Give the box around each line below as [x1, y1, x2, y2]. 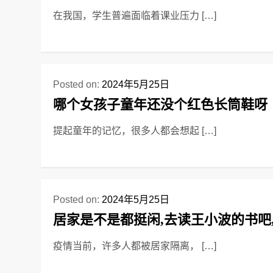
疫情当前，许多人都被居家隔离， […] [53, 241, 217, 251]
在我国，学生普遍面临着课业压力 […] [53, 10, 217, 21]
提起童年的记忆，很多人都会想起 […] [53, 126, 217, 136]
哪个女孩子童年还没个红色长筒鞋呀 [53, 97, 268, 112]
